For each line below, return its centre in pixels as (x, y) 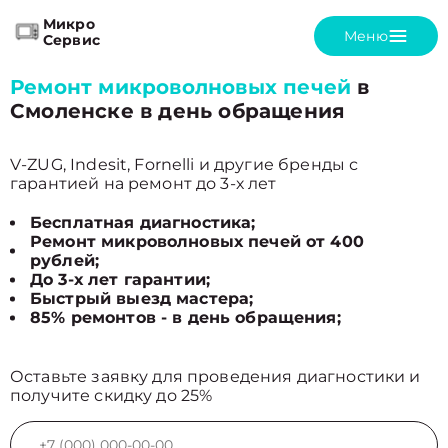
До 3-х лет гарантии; (120, 279)
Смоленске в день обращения (178, 111)
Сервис (71, 40)
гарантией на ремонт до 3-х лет (143, 183)
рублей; (65, 260)
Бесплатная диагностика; (143, 222)
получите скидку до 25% (111, 395)
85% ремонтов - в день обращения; (185, 317)
